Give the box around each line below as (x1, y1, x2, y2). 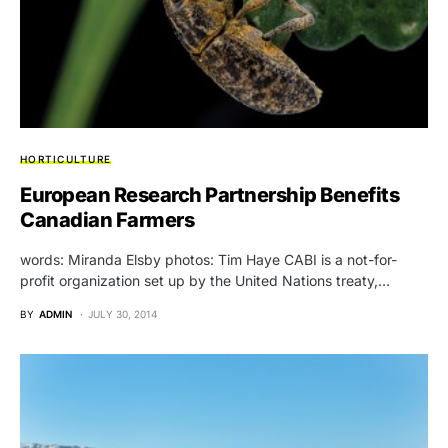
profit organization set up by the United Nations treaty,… (20, 271, 390, 289)
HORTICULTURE (20, 152, 111, 165)
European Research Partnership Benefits (20, 182, 399, 207)
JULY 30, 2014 (88, 307, 157, 320)
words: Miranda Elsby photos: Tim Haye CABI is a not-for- (20, 250, 397, 268)
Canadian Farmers (20, 207, 194, 232)
